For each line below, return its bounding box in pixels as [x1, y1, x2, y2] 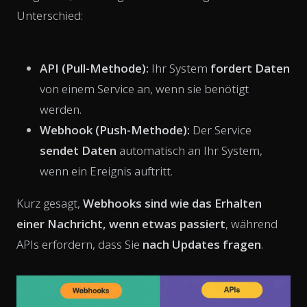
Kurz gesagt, [16, 195, 83, 211]
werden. [40, 101, 82, 117]
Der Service [190, 121, 251, 138]
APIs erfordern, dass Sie [16, 236, 143, 252]
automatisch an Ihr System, [116, 142, 262, 158]
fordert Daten [210, 60, 290, 76]
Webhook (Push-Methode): [40, 121, 190, 138]
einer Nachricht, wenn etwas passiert [16, 215, 225, 232]
